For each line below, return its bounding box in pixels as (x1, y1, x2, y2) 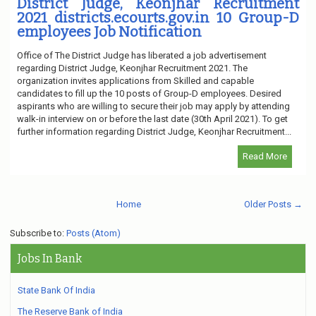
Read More (243, 150, 287, 162)
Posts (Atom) (66, 227, 121, 238)
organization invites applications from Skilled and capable (17, 75, 254, 86)
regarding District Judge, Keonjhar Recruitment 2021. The (17, 62, 248, 73)
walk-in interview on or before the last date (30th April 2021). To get (17, 113, 288, 124)
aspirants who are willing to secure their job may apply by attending (17, 100, 290, 111)
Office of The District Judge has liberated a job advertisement (17, 49, 267, 61)
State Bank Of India (18, 284, 95, 296)
